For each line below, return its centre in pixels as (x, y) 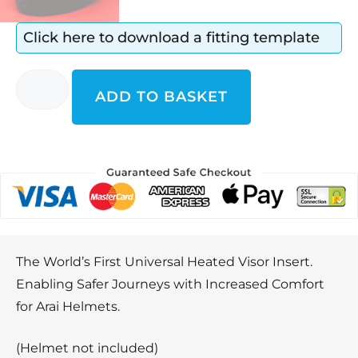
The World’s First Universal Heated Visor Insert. (164, 261)
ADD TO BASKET (161, 96)
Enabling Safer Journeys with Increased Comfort (170, 284)
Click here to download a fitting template (171, 37)
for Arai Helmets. (68, 306)
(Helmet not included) (87, 348)
